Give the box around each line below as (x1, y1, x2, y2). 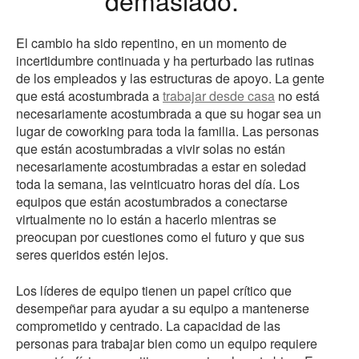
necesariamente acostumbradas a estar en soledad (16, 157, 306, 176)
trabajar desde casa (163, 87, 275, 106)
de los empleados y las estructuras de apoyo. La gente (16, 69, 325, 88)
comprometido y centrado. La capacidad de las (16, 317, 280, 336)
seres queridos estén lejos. (16, 245, 168, 264)
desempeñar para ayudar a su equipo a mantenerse (16, 299, 309, 318)
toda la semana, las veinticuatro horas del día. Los (16, 175, 300, 194)
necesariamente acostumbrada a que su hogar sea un (16, 104, 321, 123)
